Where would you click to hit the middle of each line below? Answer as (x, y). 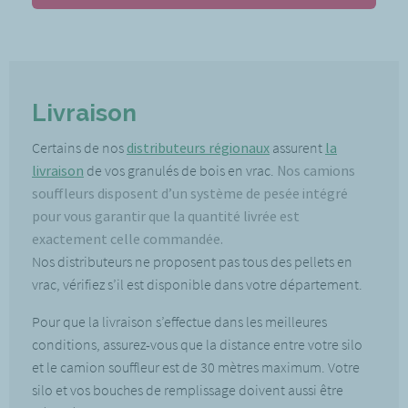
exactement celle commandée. (127, 239)
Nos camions (316, 170)
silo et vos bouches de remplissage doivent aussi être (188, 390)
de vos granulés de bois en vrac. (180, 170)
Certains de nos (79, 148)
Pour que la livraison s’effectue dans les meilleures (179, 321)
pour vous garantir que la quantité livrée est (166, 216)
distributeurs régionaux (198, 148)
